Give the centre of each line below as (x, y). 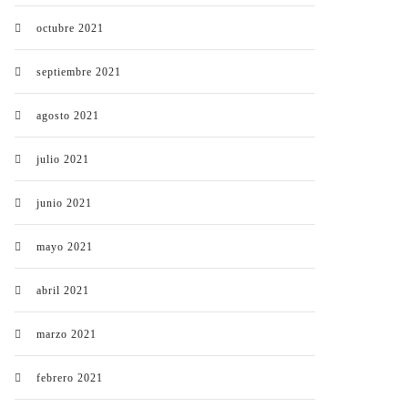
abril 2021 (63, 291)
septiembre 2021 (79, 72)
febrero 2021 (70, 378)
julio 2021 (63, 159)
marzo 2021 (66, 334)
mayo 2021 (65, 247)
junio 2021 (64, 203)
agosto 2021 (68, 116)
